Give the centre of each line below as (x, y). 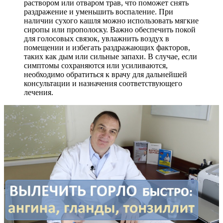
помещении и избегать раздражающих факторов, (107, 47)
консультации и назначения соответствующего (103, 83)
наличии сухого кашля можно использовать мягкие (111, 20)
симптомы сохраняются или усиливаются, (96, 65)
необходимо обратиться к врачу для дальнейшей (106, 74)
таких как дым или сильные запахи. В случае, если (111, 56)
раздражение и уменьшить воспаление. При (99, 11)
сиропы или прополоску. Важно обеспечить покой (110, 29)
